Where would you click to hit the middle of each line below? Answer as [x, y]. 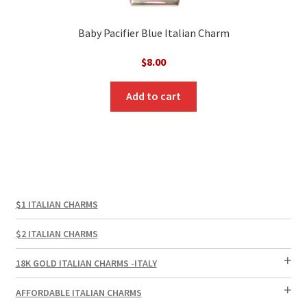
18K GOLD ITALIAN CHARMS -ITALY [86, 263]
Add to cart [153, 96]
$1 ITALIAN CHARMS [57, 204]
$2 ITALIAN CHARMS [57, 233]
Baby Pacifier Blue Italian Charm [153, 33]
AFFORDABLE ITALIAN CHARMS [78, 292]
